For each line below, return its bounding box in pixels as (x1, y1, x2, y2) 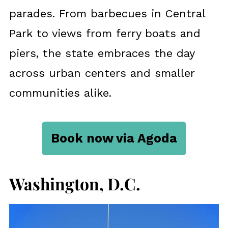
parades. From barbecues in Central (9, 7, 205, 20)
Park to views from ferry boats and (9, 27, 201, 40)
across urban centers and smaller (9, 67, 194, 80)
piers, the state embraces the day (9, 47, 194, 60)
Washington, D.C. (9, 173, 140, 195)
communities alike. (9, 87, 111, 100)
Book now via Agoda (51, 131, 177, 146)
